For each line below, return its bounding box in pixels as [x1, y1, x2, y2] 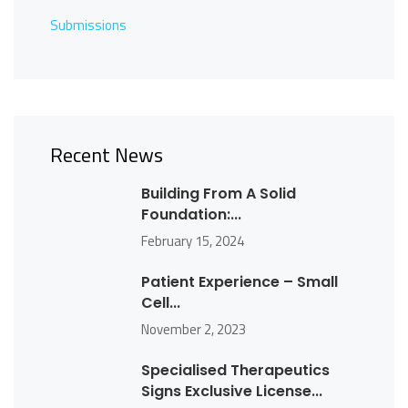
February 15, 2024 [141, 230, 244, 252]
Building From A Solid [141, 183, 296, 205]
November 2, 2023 [141, 319, 246, 341]
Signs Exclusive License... [141, 381, 322, 403]
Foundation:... [141, 204, 241, 226]
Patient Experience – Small [141, 271, 338, 293]
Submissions [50, 15, 127, 36]
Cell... [141, 292, 180, 314]
